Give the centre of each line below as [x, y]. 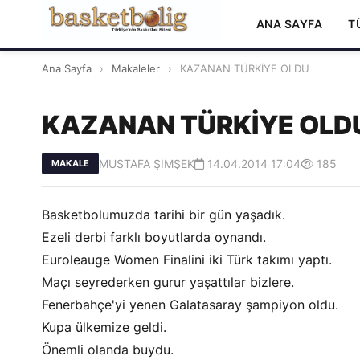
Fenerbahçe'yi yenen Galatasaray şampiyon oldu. [190, 305]
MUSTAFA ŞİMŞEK [147, 164]
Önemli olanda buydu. [108, 350]
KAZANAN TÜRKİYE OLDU [243, 68]
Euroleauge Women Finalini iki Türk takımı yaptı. [187, 260]
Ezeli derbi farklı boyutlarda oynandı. [154, 237]
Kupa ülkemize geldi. [104, 327]
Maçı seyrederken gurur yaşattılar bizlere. [168, 282]
